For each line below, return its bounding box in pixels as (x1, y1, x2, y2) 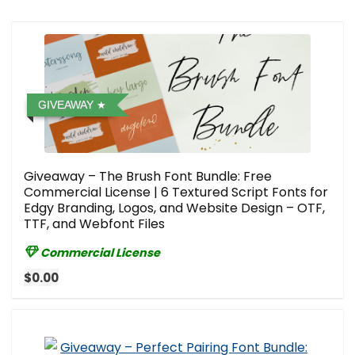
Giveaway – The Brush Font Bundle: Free (24, 166, 272, 185)
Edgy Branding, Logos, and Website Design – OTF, (24, 198, 325, 217)
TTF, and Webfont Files (24, 214, 165, 233)
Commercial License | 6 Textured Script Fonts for (24, 182, 328, 201)
